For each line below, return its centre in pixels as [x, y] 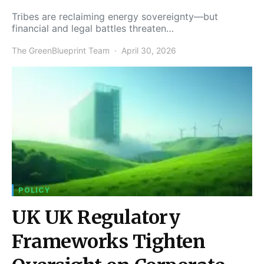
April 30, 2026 [149, 50]
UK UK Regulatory [96, 217]
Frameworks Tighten [108, 241]
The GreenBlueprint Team [61, 50]
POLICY [34, 190]
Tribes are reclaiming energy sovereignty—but [115, 16]
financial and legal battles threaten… [93, 28]
